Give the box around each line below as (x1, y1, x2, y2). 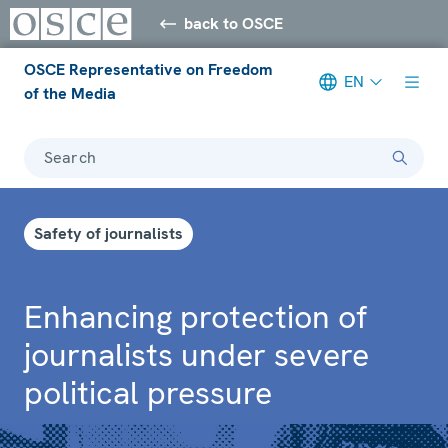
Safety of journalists (34, 222, 183, 244)
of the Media (24, 82, 116, 104)
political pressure (24, 371, 272, 414)
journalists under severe (24, 333, 369, 376)
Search (44, 146, 96, 168)
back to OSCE (184, 12, 284, 34)
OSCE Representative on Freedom (24, 58, 272, 80)
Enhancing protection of (24, 295, 367, 338)
